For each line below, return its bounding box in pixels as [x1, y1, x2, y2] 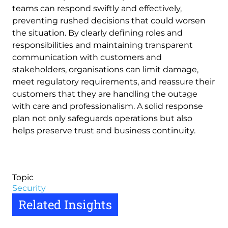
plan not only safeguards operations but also [12, 113, 192, 123]
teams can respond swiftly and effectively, [12, 4, 182, 13]
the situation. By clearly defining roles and [12, 28, 183, 38]
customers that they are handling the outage [12, 89, 197, 99]
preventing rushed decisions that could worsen [12, 16, 206, 25]
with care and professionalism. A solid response [12, 101, 203, 111]
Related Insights [18, 196, 112, 213]
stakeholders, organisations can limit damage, [12, 65, 198, 74]
